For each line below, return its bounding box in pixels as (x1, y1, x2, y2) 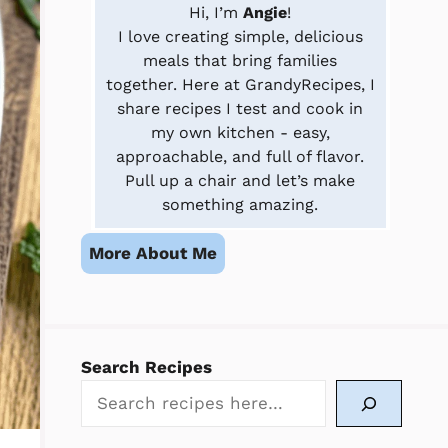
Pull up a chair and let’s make (125, 171, 356, 190)
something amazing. (162, 195, 319, 214)
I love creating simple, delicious (117, 27, 363, 46)
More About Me (88, 243, 217, 263)
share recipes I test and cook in (117, 99, 364, 118)
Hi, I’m (189, 3, 244, 22)
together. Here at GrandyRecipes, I (105, 75, 375, 94)
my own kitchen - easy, (150, 123, 330, 142)
